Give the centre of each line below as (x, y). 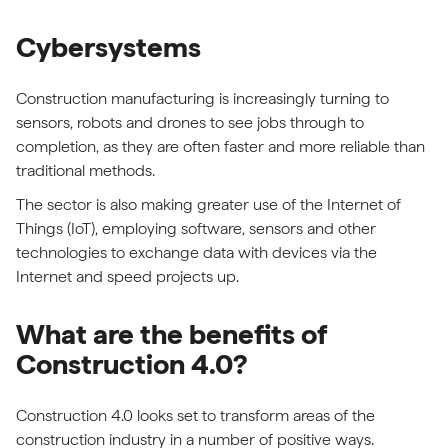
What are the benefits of (171, 334)
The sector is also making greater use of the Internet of (208, 204)
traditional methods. (87, 170)
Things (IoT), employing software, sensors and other (196, 228)
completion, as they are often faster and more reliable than (220, 146)
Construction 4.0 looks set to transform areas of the (195, 415)
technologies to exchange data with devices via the (196, 252)
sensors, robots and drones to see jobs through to (190, 122)
